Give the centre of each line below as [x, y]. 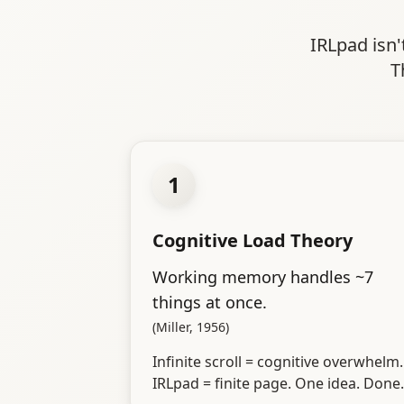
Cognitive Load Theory [252, 241]
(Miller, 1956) [191, 327]
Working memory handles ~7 [263, 277]
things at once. [210, 303]
